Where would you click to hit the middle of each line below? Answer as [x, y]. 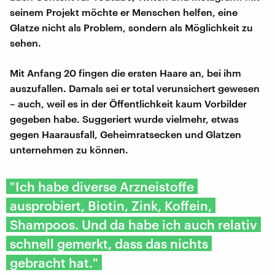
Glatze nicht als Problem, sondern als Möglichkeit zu [131, 28]
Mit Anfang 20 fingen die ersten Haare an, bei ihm [126, 73]
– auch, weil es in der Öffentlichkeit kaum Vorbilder [128, 104]
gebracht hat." [54, 263]
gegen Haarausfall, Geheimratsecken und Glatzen [126, 134]
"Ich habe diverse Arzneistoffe [102, 187]
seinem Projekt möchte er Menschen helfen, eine [124, 12]
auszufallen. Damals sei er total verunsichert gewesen [135, 88]
